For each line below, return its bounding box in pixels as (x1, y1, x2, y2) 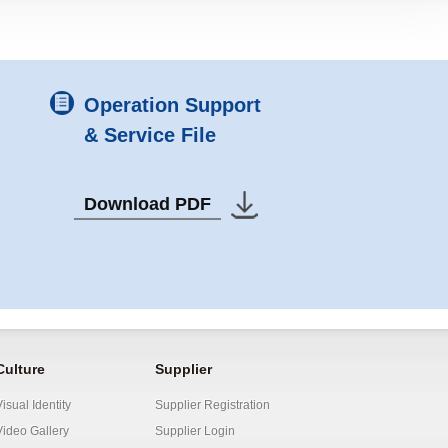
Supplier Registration (155, 398, 270, 412)
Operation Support (84, 94, 261, 116)
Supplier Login (155, 424, 235, 438)
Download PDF (84, 194, 211, 214)
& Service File (84, 124, 216, 146)
